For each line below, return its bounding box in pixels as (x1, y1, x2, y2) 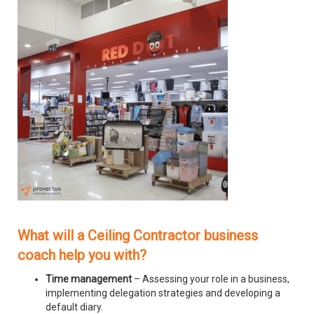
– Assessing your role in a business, (132, 273, 289, 285)
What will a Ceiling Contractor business (18, 227, 258, 245)
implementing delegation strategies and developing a (46, 287, 280, 299)
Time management (46, 273, 132, 285)
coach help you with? (18, 247, 146, 264)
